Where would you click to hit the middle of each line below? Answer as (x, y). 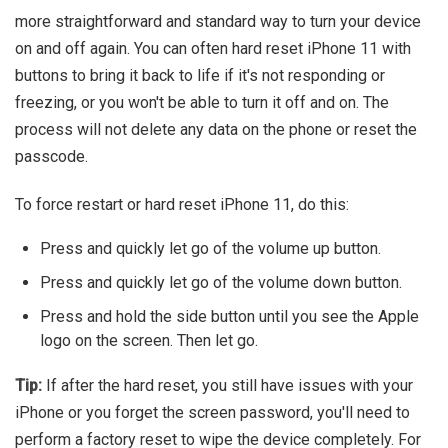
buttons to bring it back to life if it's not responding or (200, 76)
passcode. (51, 157)
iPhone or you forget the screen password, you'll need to (212, 413)
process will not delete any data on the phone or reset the (216, 130)
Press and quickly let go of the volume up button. (210, 249)
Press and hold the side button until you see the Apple (229, 317)
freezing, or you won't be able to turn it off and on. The (202, 103)
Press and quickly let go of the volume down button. (221, 283)
